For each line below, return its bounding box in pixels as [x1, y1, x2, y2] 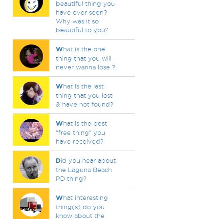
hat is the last [63, 83, 104, 89]
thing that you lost [55, 92, 112, 99]
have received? [55, 138, 104, 145]
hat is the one [63, 45, 105, 52]
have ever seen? [55, 9, 107, 16]
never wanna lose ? [55, 64, 115, 70]
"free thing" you [55, 129, 105, 136]
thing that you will [55, 55, 111, 62]
